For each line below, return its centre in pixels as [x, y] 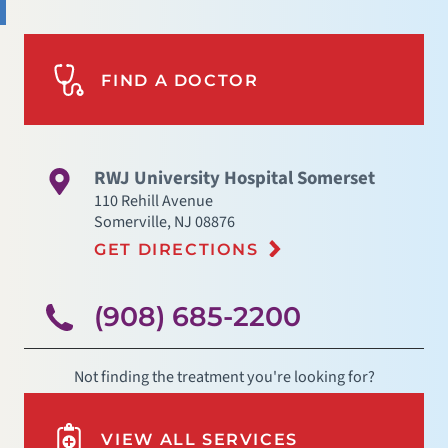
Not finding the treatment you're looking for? [224, 377]
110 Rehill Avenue [154, 201]
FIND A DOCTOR [180, 79]
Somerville [131, 222]
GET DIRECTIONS [176, 248]
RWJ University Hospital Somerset [235, 179]
